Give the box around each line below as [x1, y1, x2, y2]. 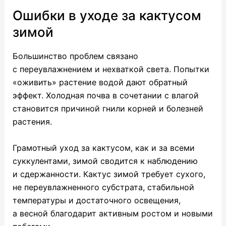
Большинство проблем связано [12, 51, 138, 62]
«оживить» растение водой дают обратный [12, 77, 188, 88]
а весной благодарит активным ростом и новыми [12, 208, 213, 218]
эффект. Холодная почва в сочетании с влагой [12, 90, 199, 101]
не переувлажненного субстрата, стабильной [12, 182, 194, 192]
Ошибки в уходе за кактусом [12, 8, 201, 24]
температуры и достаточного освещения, [12, 195, 181, 205]
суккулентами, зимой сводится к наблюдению [12, 155, 198, 166]
